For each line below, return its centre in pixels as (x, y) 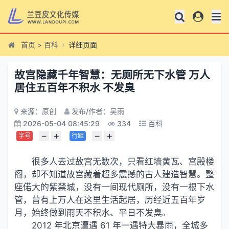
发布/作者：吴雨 (98, 111)
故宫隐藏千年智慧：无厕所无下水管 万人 (112, 75)
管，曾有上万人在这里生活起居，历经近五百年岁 (110, 200)
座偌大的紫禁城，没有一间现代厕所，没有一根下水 (114, 187)
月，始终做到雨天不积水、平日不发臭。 (93, 213)
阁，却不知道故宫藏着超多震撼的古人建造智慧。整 (114, 174)
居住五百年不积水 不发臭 (75, 88)
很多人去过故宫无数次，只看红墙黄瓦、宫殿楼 (123, 162)
